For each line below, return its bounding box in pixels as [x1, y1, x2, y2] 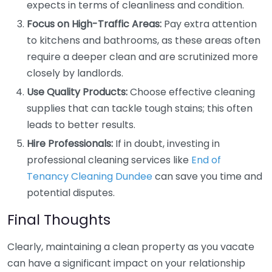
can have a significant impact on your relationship [7, 256, 245, 270]
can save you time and [152, 169, 262, 183]
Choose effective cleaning [127, 85, 255, 99]
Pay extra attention [161, 17, 257, 31]
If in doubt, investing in [113, 137, 220, 151]
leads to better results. [27, 118, 135, 132]
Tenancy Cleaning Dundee [27, 169, 152, 183]
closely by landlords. [27, 66, 123, 80]
